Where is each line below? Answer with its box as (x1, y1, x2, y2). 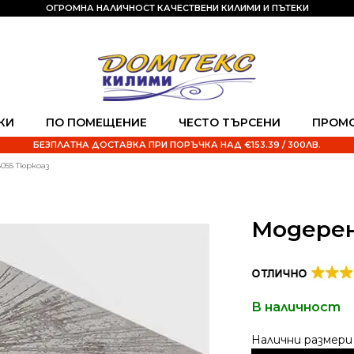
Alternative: (251, 329, 324, 344)
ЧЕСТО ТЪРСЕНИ (179, 115, 281, 130)
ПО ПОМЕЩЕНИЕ (46, 115, 147, 130)
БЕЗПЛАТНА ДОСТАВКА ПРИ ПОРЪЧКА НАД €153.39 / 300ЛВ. (33, 139, 321, 150)
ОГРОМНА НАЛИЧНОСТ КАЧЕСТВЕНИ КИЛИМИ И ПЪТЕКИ (45, 2, 309, 13)
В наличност (251, 299, 341, 314)
